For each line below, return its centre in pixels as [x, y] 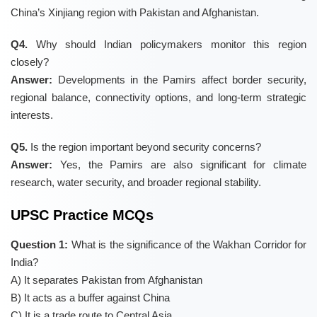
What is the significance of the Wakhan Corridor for [188, 245]
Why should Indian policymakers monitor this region [167, 45]
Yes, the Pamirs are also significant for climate [179, 165]
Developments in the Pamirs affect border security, [179, 80]
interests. [32, 115]
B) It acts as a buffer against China [90, 298]
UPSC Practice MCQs [82, 215]
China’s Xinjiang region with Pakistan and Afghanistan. [135, 13]
